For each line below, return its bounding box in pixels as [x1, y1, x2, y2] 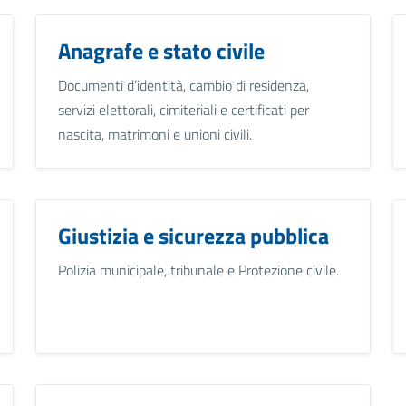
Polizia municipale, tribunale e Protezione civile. [57, 258, 339, 281]
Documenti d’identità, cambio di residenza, [57, 73, 309, 96]
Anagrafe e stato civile [57, 34, 265, 67]
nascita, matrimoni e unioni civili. [57, 122, 252, 145]
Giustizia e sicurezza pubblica [57, 218, 329, 252]
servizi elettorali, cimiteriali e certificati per [57, 98, 309, 121]
